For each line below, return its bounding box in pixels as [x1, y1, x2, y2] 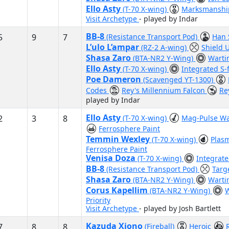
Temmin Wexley [86, 133, 152, 145]
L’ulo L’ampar [86, 41, 141, 53]
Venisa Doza [86, 152, 138, 164]
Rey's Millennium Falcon [122, 85, 207, 95]
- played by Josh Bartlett [139, 203, 221, 213]
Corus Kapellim [86, 185, 150, 196]
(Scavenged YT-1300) [143, 75, 215, 84]
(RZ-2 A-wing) [141, 42, 189, 52]
